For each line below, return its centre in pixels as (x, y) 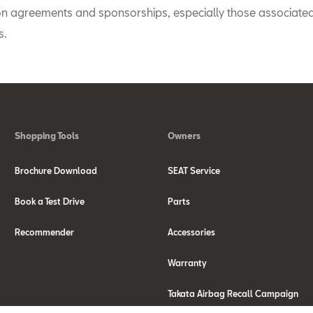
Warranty (187, 263)
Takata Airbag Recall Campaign (233, 294)
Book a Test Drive (50, 202)
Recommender (45, 232)
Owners (184, 136)
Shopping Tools (47, 136)
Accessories (191, 232)
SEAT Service (194, 171)
